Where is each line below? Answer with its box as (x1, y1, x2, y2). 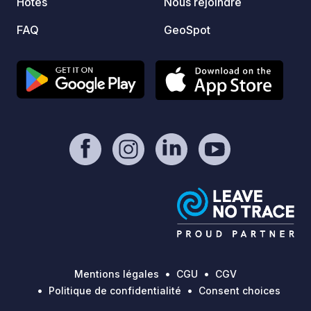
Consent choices (198, 285, 280, 297)
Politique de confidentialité (48, 285, 181, 297)
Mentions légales (74, 268, 159, 280)
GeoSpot (164, 22, 210, 37)
